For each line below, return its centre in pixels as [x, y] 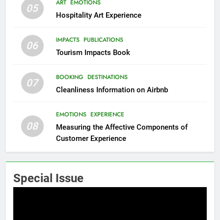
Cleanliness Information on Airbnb [112, 90]
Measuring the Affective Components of [122, 127]
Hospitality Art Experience [98, 15]
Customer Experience [91, 139]
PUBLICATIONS [103, 40]
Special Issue [48, 179]
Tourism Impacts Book [93, 53]
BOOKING [69, 77]
